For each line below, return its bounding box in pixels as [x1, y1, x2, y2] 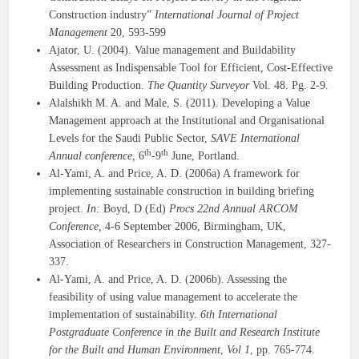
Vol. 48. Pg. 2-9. [249, 79, 329, 92]
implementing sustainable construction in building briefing [49, 185, 315, 198]
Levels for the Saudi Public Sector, [49, 132, 212, 145]
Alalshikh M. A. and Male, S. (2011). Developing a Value [49, 97, 311, 110]
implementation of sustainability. [49, 309, 201, 321]
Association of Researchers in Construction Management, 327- [49, 238, 332, 251]
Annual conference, [49, 150, 139, 163]
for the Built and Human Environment [49, 344, 221, 357]
